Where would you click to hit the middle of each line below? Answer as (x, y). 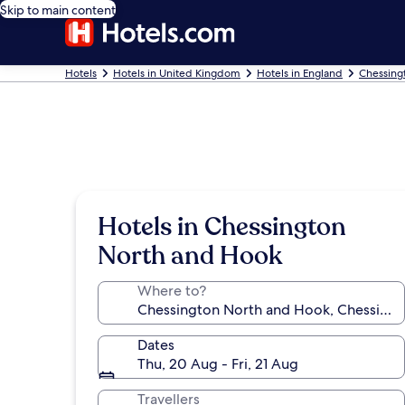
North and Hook (190, 256)
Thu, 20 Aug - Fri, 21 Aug (218, 364)
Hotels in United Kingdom (177, 73)
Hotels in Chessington (222, 227)
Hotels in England (300, 73)
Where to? (172, 291)
